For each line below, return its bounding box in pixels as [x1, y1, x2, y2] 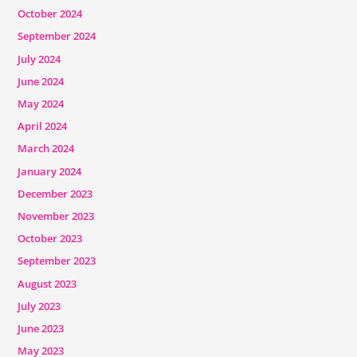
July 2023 [17, 298, 61, 313]
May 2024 [17, 96, 64, 112]
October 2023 [17, 231, 82, 246]
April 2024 [17, 119, 67, 134]
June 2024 [17, 73, 64, 88]
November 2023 [17, 208, 94, 223]
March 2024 [17, 141, 74, 156]
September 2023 [17, 253, 96, 269]
